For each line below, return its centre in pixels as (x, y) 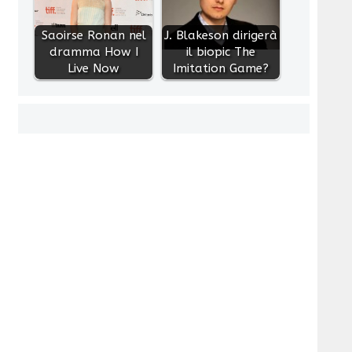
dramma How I (93, 51)
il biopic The (221, 51)
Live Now (94, 68)
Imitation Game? (221, 68)
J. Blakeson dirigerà (221, 35)
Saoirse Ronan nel (93, 35)
